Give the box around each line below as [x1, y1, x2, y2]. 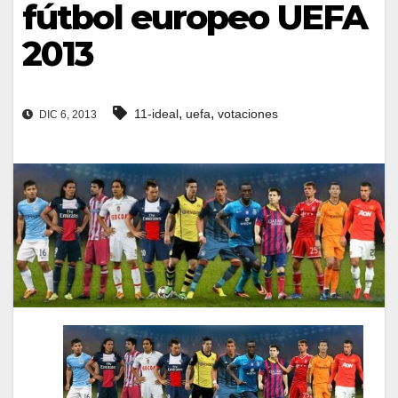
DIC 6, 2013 [36, 108, 97, 122]
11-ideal [134, 107, 179, 122]
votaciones [218, 107, 278, 122]
